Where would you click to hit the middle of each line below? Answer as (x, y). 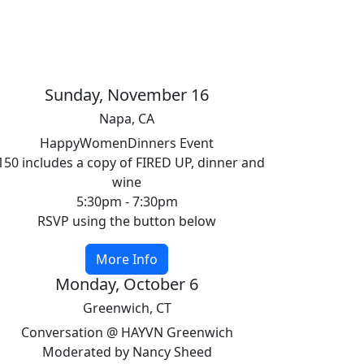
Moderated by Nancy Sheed (127, 352)
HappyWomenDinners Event (127, 143)
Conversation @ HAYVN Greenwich (127, 332)
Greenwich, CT (127, 308)
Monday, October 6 (127, 284)
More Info (127, 259)
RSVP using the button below (127, 221)
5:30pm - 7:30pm (127, 201)
